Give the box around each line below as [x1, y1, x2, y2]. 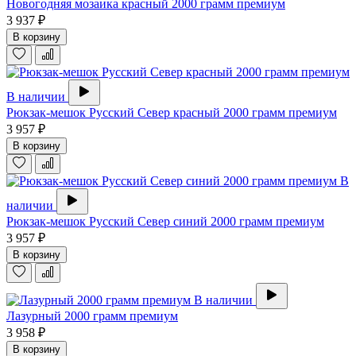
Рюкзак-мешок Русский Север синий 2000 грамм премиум [6, 215, 324, 229]
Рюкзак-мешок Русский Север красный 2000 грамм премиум [6, 106, 337, 120]
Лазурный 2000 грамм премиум [6, 309, 178, 323]
